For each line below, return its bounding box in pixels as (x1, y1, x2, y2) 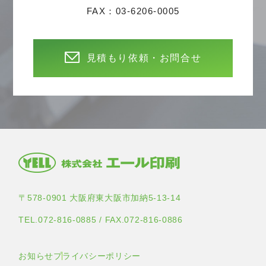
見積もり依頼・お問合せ (86, 52, 202, 63)
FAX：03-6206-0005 (86, 5, 180, 16)
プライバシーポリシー (53, 251, 141, 261)
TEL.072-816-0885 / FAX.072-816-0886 (18, 215, 183, 225)
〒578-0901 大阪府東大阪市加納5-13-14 (18, 193, 181, 203)
